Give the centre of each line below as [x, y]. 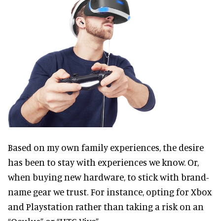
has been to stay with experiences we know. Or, [103, 162]
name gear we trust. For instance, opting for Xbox [110, 192]
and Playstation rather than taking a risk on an [106, 207]
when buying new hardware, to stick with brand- [108, 177]
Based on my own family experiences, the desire [106, 147]
